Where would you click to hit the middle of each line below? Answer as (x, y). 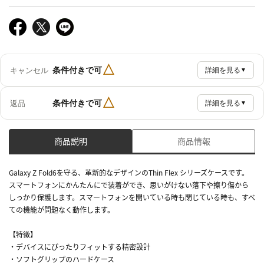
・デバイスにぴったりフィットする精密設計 (80, 247)
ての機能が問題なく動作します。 (62, 210)
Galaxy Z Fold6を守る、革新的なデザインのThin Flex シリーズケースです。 (129, 173)
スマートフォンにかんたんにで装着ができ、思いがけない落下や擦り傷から (129, 185)
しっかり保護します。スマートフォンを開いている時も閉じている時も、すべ (132, 197)
